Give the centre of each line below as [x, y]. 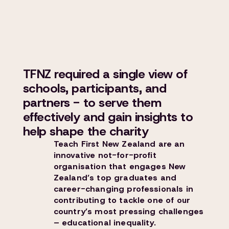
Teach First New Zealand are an [119, 144]
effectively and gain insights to [108, 117]
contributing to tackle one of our [122, 200]
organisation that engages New [120, 166]
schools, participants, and [95, 88]
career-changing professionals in [123, 189]
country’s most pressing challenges [129, 211]
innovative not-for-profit [105, 155]
